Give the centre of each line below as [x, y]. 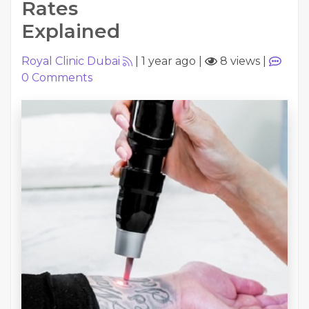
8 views [239, 61]
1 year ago [169, 61]
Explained [71, 31]
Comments [61, 78]
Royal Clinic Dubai [71, 61]
